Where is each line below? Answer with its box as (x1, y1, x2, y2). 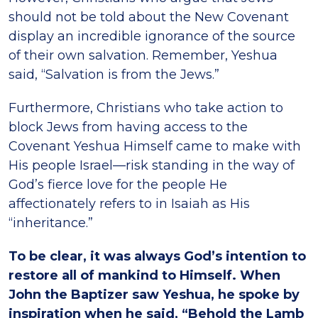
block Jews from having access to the (9, 119, 248, 136)
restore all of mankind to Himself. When (9, 268, 280, 284)
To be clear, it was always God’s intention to (9, 248, 306, 265)
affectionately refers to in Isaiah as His (9, 196, 250, 212)
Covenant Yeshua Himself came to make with (9, 138, 301, 155)
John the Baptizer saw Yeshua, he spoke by (9, 287, 300, 303)
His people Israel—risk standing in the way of (9, 158, 295, 174)
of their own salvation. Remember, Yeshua (9, 48, 278, 64)
